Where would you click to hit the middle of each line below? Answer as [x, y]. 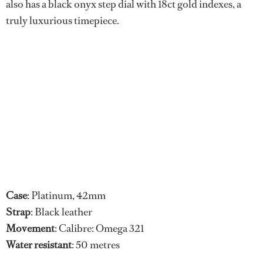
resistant [53, 245]
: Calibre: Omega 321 [99, 228]
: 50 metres [96, 245]
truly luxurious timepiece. [63, 20]
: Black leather [61, 212]
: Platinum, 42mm [66, 195]
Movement [30, 228]
